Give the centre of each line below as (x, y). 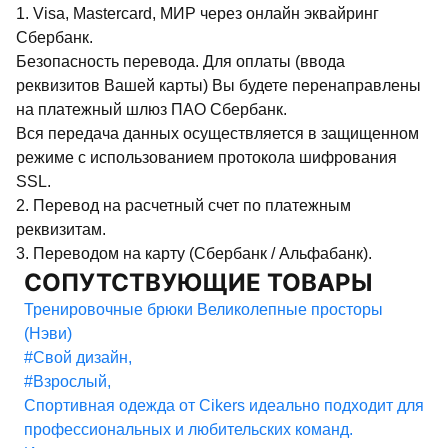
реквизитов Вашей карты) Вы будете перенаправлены (218, 85)
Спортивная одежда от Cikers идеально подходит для (224, 405)
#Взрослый (65, 381)
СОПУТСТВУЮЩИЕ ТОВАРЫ (207, 282)
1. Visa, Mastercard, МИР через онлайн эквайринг (197, 13)
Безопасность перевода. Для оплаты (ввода (180, 61)
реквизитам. (61, 229)
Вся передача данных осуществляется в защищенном (217, 133)
